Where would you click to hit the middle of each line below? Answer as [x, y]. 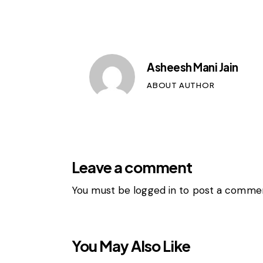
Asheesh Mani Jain [193, 67]
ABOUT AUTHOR [181, 85]
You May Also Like [131, 246]
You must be [103, 190]
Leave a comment [132, 167]
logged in [155, 190]
